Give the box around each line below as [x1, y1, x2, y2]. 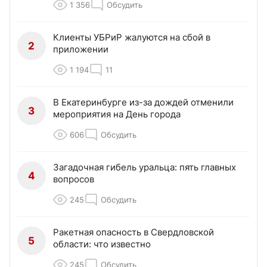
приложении [53, 43, 108, 55]
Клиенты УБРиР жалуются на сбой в [53, 31, 210, 43]
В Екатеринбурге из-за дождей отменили [53, 96, 234, 108]
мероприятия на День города [53, 108, 181, 120]
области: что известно [53, 238, 151, 250]
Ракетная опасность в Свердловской [53, 226, 214, 238]
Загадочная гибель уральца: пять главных [53, 161, 236, 173]
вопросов [53, 173, 94, 185]
